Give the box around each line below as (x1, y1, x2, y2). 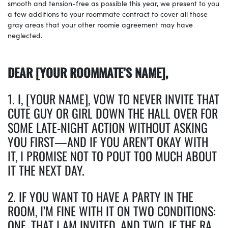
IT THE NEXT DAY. (8, 160, 84, 179)
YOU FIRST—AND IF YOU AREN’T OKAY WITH (8, 132, 208, 151)
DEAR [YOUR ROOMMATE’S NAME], (8, 63, 171, 81)
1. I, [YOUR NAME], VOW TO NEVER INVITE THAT (8, 89, 219, 108)
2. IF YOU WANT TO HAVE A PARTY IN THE (8, 187, 193, 206)
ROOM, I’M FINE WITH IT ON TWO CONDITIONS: (8, 201, 216, 220)
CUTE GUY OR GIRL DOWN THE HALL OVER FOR (8, 103, 218, 122)
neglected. (8, 30, 42, 40)
